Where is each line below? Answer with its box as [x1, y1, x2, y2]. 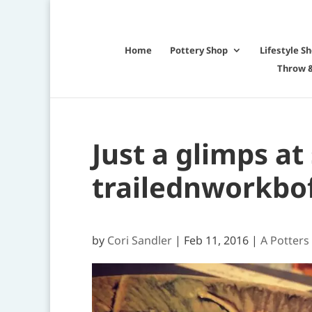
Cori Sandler [107, 233, 172, 248]
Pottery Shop [170, 44, 228, 56]
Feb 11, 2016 [184, 233, 249, 248]
